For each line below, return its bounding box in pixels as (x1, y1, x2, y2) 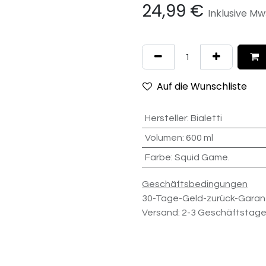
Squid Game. (174, 153, 230, 162)
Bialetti (190, 113, 222, 123)
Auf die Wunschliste (157, 80, 247, 93)
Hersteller (144, 113, 187, 123)
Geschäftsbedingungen (142, 179, 248, 189)
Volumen (144, 133, 182, 142)
